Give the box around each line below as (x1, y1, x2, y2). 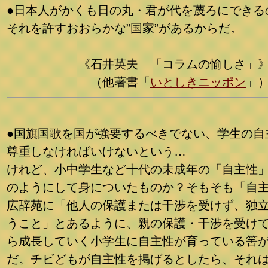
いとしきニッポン (150, 75, 246, 89)
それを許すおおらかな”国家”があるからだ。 (7, 22, 242, 35)
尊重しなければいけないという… (7, 145, 186, 158)
